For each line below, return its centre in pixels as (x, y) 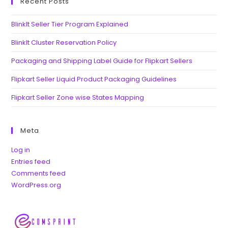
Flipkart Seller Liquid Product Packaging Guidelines (94, 79)
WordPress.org (36, 185)
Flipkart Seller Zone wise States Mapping (78, 97)
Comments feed (39, 173)
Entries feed (31, 162)
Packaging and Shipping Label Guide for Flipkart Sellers (102, 61)
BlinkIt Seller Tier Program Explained (70, 24)
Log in (21, 150)
